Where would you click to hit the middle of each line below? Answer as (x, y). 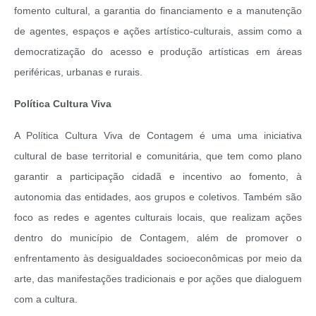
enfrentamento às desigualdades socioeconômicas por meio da (158, 259)
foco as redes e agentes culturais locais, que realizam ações (158, 218)
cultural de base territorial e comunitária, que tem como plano (158, 156)
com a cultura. (46, 299)
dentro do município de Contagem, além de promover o (158, 238)
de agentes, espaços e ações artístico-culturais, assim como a (158, 31)
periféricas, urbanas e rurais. (78, 72)
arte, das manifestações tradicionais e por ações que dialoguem (158, 279)
